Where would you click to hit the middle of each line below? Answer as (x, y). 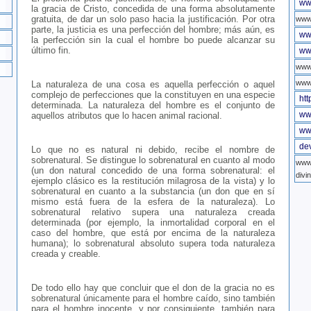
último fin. (51, 51)
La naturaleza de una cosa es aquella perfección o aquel (153, 85)
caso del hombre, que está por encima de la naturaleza (153, 233)
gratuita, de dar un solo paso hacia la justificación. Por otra (153, 19)
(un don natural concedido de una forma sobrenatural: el (153, 171)
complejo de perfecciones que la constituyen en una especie (153, 95)
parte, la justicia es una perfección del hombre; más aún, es (153, 30)
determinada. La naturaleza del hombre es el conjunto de (153, 106)
